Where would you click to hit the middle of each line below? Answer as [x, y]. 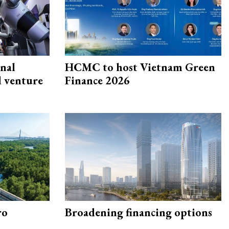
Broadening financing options [139, 213]
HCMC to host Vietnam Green [140, 67]
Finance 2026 [97, 81]
